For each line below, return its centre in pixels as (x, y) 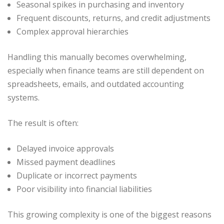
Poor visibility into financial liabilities (84, 189)
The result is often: (43, 123)
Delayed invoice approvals (65, 148)
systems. (23, 97)
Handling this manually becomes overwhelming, (97, 57)
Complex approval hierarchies (72, 31)
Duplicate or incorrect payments (77, 175)
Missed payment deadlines (66, 162)
